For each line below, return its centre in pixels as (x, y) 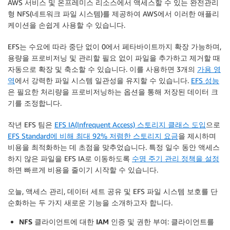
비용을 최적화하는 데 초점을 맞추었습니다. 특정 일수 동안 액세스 (114, 147)
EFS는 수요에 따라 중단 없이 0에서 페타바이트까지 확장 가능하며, (114, 46)
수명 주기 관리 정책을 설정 (176, 158)
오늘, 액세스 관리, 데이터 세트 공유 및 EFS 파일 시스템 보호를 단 (113, 191)
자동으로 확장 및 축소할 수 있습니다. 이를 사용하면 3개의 (102, 69)
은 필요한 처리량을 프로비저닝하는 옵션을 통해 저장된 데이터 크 (113, 92)
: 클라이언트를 (191, 222)
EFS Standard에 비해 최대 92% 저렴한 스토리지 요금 (93, 136)
